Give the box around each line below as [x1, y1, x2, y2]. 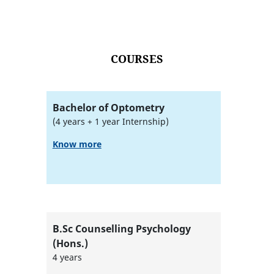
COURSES [111, 51, 163, 67]
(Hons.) [52, 236, 88, 250]
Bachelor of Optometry [52, 100, 165, 114]
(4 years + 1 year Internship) [52, 115, 169, 127]
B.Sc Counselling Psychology [52, 221, 191, 235]
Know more [52, 138, 102, 150]
